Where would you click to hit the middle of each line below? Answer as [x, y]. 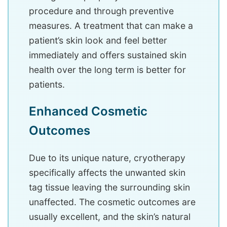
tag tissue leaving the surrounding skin [109, 187]
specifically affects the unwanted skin [107, 173]
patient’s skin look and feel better [98, 41]
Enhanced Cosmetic [88, 111]
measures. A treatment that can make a [111, 26]
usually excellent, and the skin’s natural [110, 217]
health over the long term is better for [107, 70]
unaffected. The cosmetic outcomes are [112, 202]
